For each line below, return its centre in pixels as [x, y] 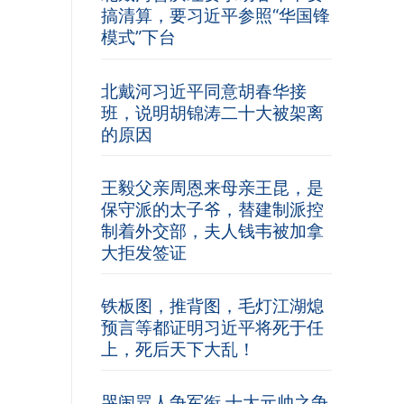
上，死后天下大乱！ [178, 349]
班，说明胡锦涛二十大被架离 [212, 112]
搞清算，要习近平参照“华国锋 [216, 16]
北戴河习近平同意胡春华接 [204, 91]
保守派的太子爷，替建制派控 [212, 209]
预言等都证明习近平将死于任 [212, 327]
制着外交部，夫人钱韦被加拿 [212, 230]
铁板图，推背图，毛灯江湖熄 [212, 305]
